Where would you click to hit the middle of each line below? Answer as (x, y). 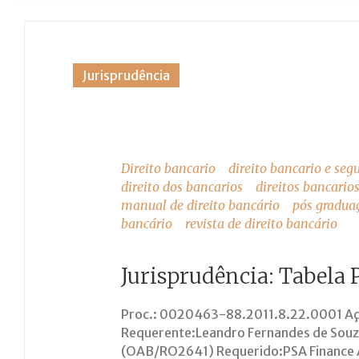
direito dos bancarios (182, 187)
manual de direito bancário (200, 205)
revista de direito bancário (261, 224)
